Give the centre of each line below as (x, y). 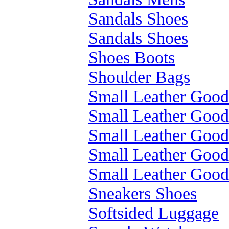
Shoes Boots (132, 58)
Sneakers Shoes (143, 193)
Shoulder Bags (139, 77)
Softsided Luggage (154, 213)
